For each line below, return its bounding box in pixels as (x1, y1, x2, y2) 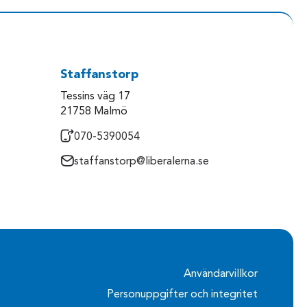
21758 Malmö (60, 106, 127, 118)
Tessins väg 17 (60, 91, 130, 103)
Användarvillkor (184, 268, 258, 280)
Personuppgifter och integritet (107, 288, 258, 300)
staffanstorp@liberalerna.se (74, 156, 209, 168)
